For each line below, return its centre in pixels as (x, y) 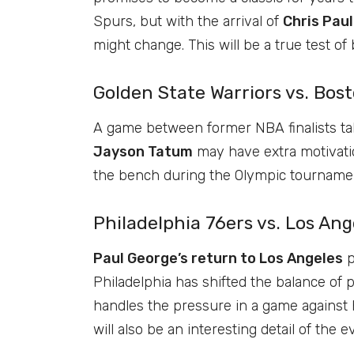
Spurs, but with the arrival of (188, 21)
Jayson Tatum (143, 151)
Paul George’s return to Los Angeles (218, 258)
